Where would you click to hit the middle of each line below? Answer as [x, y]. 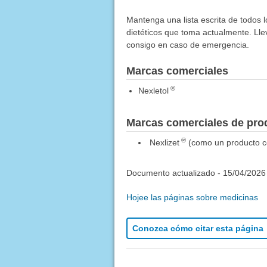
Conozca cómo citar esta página [198, 229]
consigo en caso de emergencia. [187, 45]
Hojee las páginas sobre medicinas [192, 198]
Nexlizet [164, 143]
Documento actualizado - [174, 173]
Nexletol [153, 91]
